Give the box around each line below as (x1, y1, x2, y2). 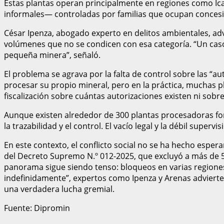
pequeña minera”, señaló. (4, 49, 100, 60)
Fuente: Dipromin (4, 202, 70, 213)
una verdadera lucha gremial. (4, 183, 114, 194)
